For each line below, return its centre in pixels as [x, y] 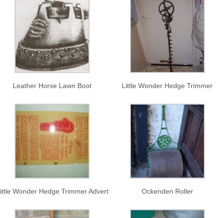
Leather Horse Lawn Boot [52, 86]
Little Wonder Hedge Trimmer [167, 86]
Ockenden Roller [167, 191]
